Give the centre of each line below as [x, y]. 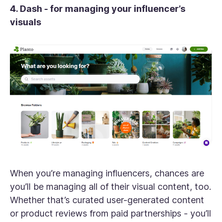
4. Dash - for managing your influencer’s [98, 9]
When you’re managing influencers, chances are [107, 173]
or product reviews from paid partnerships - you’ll [111, 214]
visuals [27, 22]
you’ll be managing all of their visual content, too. [111, 187]
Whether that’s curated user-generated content [107, 200]
